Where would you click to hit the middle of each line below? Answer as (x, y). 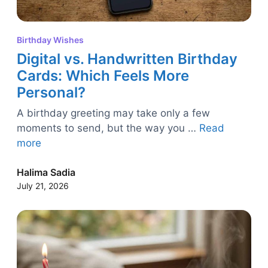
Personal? (51, 93)
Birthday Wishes (50, 40)
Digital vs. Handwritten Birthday (127, 59)
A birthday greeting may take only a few (113, 113)
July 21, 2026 (43, 186)
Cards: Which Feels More (103, 76)
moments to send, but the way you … (108, 128)
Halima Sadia (46, 173)
